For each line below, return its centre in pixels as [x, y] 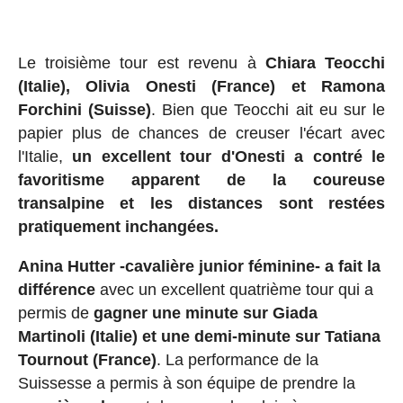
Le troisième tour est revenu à [141, 63]
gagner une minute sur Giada [205, 313]
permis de [55, 313]
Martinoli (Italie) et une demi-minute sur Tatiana [199, 336]
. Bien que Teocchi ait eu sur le [268, 109]
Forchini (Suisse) [84, 109]
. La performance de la [237, 359]
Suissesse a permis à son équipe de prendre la [186, 383]
